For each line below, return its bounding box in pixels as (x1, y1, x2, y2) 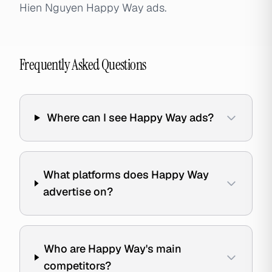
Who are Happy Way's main (44, 242, 182, 256)
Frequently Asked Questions (19, 55, 146, 74)
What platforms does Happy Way (43, 168, 209, 182)
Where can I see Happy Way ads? (46, 110, 214, 124)
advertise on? (43, 185, 114, 199)
